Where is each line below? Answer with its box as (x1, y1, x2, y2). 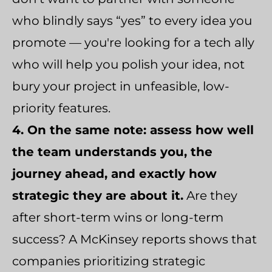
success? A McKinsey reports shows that (12, 231, 257, 246)
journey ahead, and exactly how (12, 166, 217, 181)
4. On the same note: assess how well (12, 122, 254, 137)
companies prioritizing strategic (12, 253, 205, 268)
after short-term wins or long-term (12, 209, 223, 225)
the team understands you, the (12, 144, 212, 159)
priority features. (12, 100, 110, 115)
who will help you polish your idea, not (12, 56, 245, 72)
